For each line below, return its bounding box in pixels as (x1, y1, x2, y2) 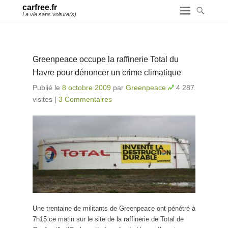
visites (33, 95, 52, 103)
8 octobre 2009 (62, 83, 111, 92)
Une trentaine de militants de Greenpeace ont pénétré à (33, 205, 195, 213)
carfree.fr (22, 3, 57, 12)
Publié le (33, 83, 62, 92)
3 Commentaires (59, 95, 112, 103)
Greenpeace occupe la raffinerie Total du (33, 55, 179, 64)
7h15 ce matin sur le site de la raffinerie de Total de (33, 215, 184, 223)
